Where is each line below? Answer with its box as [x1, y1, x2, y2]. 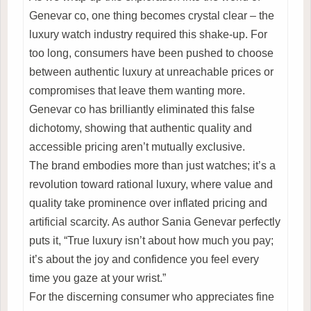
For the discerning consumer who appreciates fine [29, 290, 274, 303]
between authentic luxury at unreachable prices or [29, 65, 274, 78]
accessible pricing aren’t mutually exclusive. [29, 140, 245, 153]
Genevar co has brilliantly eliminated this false [29, 103, 255, 115]
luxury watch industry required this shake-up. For [29, 28, 267, 40]
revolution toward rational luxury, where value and [29, 178, 273, 190]
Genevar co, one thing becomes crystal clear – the [29, 9, 274, 22]
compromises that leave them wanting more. [29, 84, 245, 96]
